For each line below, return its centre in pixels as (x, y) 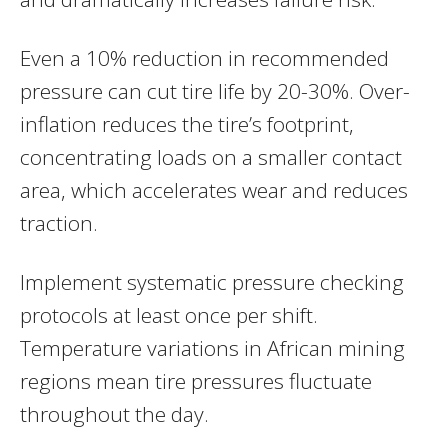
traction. (59, 222)
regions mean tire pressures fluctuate (196, 380)
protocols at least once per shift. (169, 314)
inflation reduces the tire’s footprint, (187, 123)
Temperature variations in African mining (212, 347)
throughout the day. (114, 413)
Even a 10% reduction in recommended (204, 57)
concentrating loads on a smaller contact (211, 156)
